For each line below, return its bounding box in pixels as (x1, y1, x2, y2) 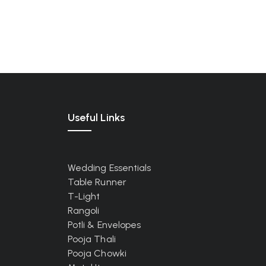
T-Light (67, 191, 100, 202)
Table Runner (67, 176, 126, 188)
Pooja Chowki (67, 248, 126, 259)
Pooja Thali (67, 233, 116, 245)
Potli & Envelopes (67, 219, 141, 230)
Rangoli (67, 205, 100, 216)
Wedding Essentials (67, 162, 151, 173)
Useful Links (67, 111, 125, 124)
